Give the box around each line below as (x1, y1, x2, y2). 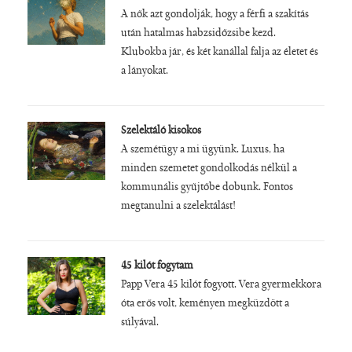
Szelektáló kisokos (120, 125, 201, 137)
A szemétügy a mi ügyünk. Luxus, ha (120, 144, 284, 156)
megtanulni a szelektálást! (120, 200, 236, 212)
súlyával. (120, 317, 159, 329)
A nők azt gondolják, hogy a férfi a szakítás (120, 9, 309, 20)
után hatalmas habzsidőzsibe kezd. (120, 27, 276, 39)
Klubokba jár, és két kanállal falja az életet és (120, 46, 318, 58)
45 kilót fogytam (120, 261, 193, 273)
